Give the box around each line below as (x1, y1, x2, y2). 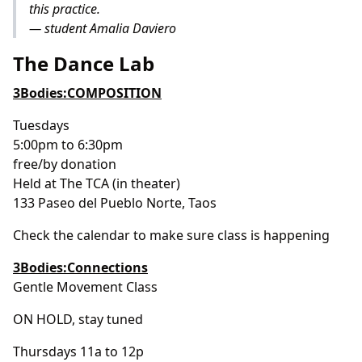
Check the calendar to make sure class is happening (13, 225, 330, 244)
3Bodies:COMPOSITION (13, 83, 162, 102)
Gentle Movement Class (13, 277, 158, 296)
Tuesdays (13, 116, 69, 134)
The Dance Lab (13, 49, 154, 77)
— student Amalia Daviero (29, 19, 176, 37)
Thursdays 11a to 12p (13, 342, 144, 360)
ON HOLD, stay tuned (13, 309, 143, 328)
